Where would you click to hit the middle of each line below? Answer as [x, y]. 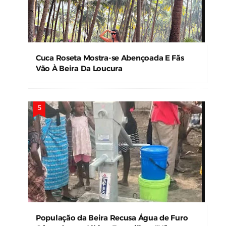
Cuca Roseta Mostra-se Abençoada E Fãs [110, 58]
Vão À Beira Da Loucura [79, 69]
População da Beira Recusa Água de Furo [112, 218]
